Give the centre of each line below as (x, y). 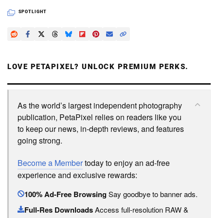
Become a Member (50, 163)
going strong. (40, 140)
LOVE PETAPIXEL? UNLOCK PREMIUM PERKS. (98, 66)
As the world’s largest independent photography (100, 105)
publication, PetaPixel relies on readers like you (100, 117)
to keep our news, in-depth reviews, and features (101, 128)
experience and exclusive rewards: (77, 175)
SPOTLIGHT (32, 11)
